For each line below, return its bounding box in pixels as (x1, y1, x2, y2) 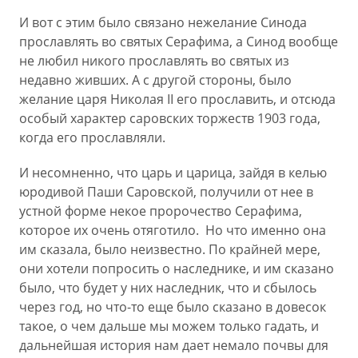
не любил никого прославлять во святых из (19, 52, 289, 70)
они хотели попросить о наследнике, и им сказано (19, 260, 334, 277)
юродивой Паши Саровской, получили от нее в (19, 183, 313, 201)
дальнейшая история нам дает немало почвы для (19, 336, 328, 354)
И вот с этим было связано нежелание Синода (19, 14, 307, 31)
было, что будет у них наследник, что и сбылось (19, 279, 316, 296)
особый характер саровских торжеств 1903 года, (19, 109, 320, 127)
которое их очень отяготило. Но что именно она (19, 221, 326, 239)
